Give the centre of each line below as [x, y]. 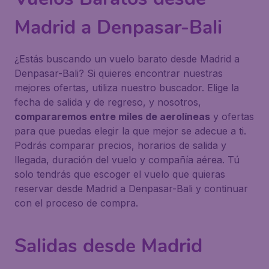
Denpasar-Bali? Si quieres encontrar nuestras [119, 73]
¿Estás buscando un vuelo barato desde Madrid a [127, 59]
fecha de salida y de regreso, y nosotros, [108, 102]
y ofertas [232, 116]
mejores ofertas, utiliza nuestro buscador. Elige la [127, 88]
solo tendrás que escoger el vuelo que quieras [120, 174]
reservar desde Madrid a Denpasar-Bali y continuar [131, 189]
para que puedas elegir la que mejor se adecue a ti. [130, 131]
